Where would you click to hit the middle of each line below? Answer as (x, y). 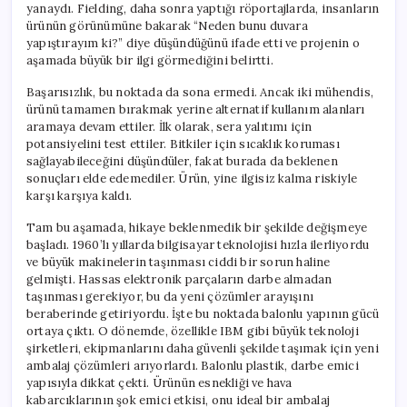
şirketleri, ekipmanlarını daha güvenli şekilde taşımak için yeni (203, 348)
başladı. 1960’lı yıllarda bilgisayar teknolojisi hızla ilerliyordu (198, 244)
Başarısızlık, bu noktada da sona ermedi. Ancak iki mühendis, (200, 92)
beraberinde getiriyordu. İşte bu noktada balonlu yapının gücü (203, 313)
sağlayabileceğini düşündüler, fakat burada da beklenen (182, 161)
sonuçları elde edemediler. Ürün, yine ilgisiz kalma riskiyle (192, 178)
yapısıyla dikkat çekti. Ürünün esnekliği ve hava (159, 382)
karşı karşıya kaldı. (79, 195)
